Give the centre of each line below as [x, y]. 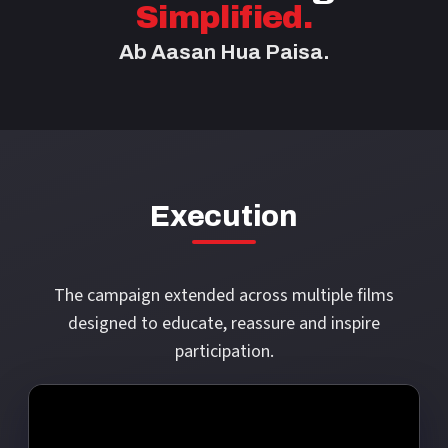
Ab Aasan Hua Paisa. [224, 52]
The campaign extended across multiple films [224, 295]
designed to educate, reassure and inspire [224, 323]
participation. [224, 351]
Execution [224, 216]
